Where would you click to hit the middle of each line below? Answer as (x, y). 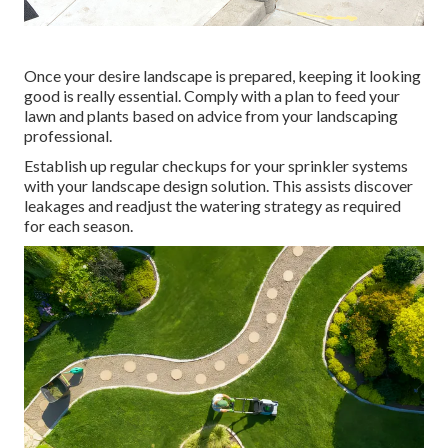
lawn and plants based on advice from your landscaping (211, 116)
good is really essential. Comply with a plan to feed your (212, 96)
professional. (68, 136)
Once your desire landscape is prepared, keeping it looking (222, 76)
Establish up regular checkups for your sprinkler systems (216, 166)
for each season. (78, 226)
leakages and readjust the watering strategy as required (212, 206)
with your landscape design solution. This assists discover (218, 186)
